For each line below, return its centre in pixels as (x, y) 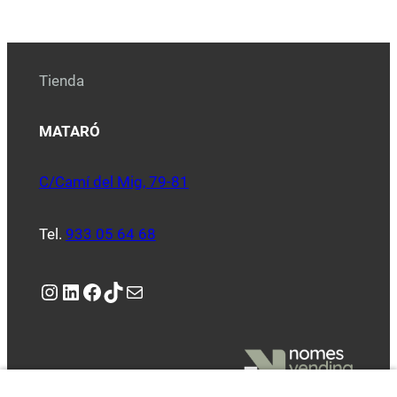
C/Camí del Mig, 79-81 (113, 181)
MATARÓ (69, 131)
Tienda (61, 81)
